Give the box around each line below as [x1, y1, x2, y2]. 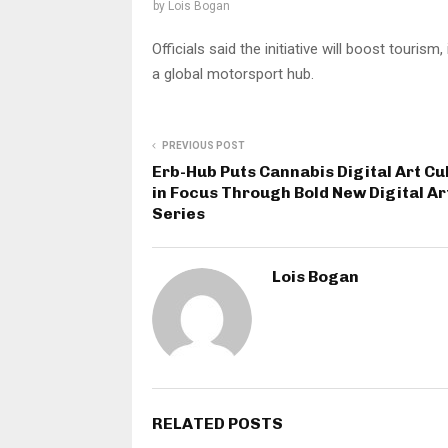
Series [152, 204, 205, 223]
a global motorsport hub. [152, 65, 314, 83]
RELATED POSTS [152, 414, 283, 433]
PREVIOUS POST [162, 140, 245, 151]
